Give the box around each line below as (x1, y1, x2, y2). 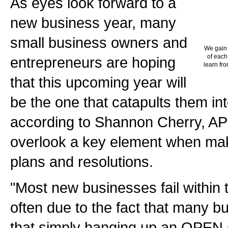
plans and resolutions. (10, 153, 153, 170)
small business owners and (10, 34, 187, 51)
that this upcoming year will (10, 74, 186, 91)
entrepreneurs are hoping (10, 54, 176, 71)
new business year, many (10, 14, 176, 31)
